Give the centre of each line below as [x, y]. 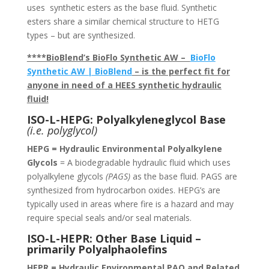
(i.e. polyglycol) [62, 130]
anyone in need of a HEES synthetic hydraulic [124, 85]
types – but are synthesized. [81, 35]
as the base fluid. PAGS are [185, 176]
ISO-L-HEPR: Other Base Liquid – [114, 238]
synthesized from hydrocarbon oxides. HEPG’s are [123, 190]
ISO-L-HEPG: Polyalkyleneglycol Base [126, 119]
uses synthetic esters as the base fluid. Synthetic [122, 7]
